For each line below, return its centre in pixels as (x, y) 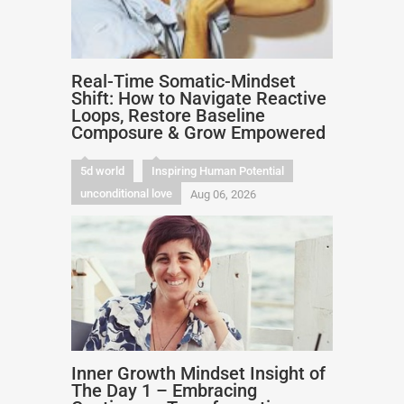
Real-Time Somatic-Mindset (184, 81)
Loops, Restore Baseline (168, 115)
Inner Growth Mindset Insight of (198, 373)
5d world (102, 171)
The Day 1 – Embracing (164, 390)
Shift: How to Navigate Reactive (199, 98)
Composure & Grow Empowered (198, 133)
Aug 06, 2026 (223, 194)
